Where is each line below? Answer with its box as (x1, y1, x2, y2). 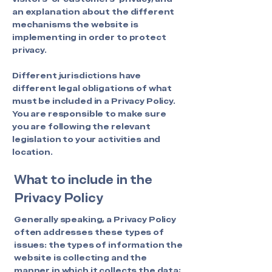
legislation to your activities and (12, 134, 161, 144)
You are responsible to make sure (12, 108, 166, 119)
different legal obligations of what (12, 83, 172, 93)
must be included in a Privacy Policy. (12, 95, 175, 106)
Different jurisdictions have (12, 70, 141, 81)
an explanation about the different (12, 6, 175, 17)
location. (12, 146, 55, 157)
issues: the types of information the (14, 239, 183, 250)
